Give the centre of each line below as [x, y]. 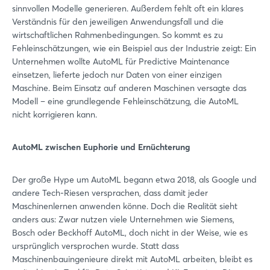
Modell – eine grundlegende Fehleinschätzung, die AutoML [125, 101]
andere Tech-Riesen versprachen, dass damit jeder [110, 193]
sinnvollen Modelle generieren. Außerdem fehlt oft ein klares [128, 8]
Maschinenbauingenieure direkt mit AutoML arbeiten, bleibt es [132, 259]
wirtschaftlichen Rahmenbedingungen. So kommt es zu [118, 35]
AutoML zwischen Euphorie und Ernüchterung [101, 147]
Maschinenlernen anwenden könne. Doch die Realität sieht [125, 206]
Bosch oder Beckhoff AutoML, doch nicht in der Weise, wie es [130, 233]
